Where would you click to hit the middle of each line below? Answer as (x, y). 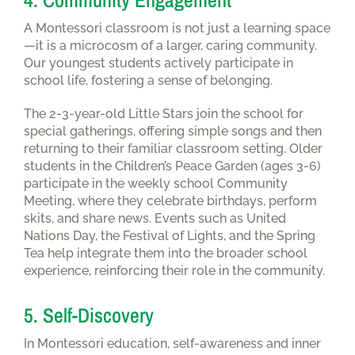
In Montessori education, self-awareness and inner (172, 343)
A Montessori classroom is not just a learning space (177, 28)
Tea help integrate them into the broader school (166, 253)
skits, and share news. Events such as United (155, 218)
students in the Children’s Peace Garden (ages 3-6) (172, 166)
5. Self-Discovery (89, 315)
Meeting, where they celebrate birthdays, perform (170, 200)
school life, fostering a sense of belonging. (148, 80)
